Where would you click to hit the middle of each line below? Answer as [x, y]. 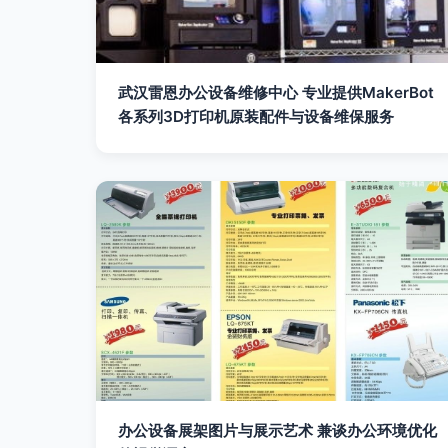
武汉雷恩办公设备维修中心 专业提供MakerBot [276, 92]
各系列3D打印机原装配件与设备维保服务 [256, 116]
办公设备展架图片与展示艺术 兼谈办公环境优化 [277, 430]
